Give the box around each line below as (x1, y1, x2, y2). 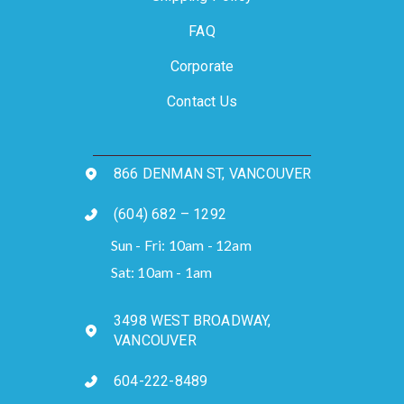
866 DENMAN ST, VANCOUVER (114, 164, 312, 182)
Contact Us (167, 92, 237, 110)
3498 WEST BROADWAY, (114, 311, 271, 329)
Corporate (170, 57, 234, 75)
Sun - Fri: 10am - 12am (110, 236, 252, 254)
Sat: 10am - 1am (110, 262, 213, 280)
